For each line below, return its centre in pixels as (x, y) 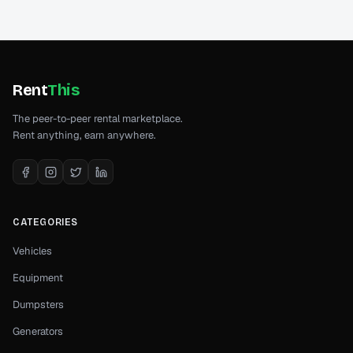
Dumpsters (38, 305)
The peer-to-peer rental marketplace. (98, 119)
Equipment (38, 278)
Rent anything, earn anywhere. (84, 135)
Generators (38, 331)
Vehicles (32, 251)
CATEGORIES (45, 222)
